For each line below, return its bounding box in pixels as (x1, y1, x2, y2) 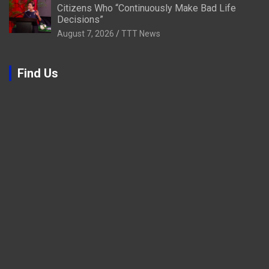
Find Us (17, 66, 58, 81)
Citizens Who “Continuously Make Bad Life (57, 2, 236, 14)
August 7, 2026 (57, 29, 114, 39)
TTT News (121, 29, 160, 39)
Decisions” (57, 14, 103, 26)
